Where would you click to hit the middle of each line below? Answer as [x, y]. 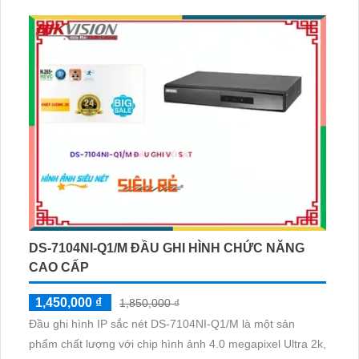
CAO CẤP [59, 268]
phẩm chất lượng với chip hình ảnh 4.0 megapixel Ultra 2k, [177, 344]
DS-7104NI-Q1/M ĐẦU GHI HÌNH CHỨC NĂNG [167, 248]
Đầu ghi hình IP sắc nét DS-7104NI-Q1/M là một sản [162, 324]
